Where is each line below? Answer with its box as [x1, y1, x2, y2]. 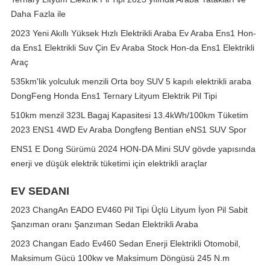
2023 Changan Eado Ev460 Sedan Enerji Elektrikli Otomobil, [11, 239, 240, 248]
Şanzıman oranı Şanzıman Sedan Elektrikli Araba [11, 219, 198, 229]
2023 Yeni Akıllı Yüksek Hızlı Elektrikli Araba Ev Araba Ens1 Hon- [11, 28, 256, 38]
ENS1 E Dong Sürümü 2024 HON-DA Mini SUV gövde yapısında [11, 144, 256, 154]
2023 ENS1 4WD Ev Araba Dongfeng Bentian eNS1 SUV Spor [11, 125, 246, 134]
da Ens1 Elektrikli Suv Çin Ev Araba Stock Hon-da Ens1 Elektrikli [11, 43, 254, 52]
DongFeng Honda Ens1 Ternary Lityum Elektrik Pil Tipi [11, 91, 217, 101]
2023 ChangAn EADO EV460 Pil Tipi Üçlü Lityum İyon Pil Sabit [11, 205, 248, 215]
